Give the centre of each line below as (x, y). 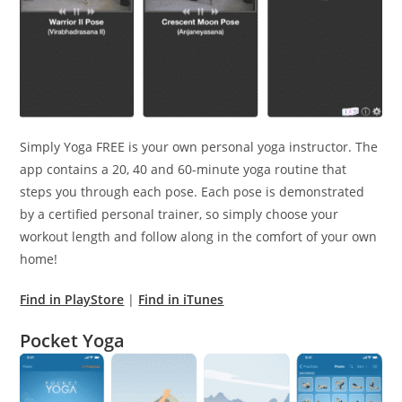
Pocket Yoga (75, 341)
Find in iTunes (181, 300)
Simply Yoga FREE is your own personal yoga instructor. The (199, 147)
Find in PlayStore (72, 300)
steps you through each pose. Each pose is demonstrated (192, 192)
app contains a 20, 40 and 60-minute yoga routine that (184, 170)
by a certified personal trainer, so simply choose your (179, 214)
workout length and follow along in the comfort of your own (199, 237)
